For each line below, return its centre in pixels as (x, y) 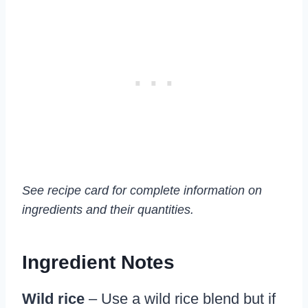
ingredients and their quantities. (108, 210)
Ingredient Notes (98, 263)
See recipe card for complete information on (142, 191)
